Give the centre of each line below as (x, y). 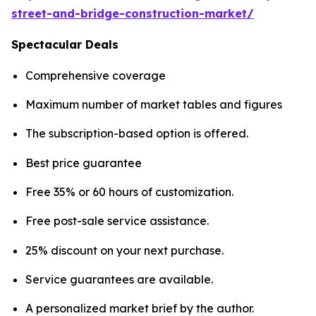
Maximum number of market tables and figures (154, 104)
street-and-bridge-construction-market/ (133, 13)
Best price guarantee (84, 163)
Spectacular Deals (65, 44)
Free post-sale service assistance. (117, 221)
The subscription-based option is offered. (137, 134)
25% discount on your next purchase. (124, 250)
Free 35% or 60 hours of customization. (129, 192)
